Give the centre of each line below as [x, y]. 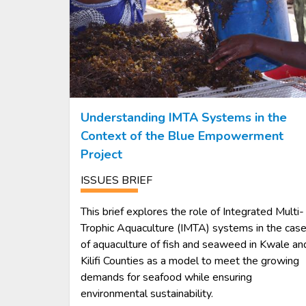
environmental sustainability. [147, 293]
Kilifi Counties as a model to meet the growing [190, 261]
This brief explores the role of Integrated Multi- [192, 211]
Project [101, 154]
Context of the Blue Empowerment [182, 136]
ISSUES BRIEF [116, 180]
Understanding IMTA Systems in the [184, 117]
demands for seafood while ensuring [166, 277]
